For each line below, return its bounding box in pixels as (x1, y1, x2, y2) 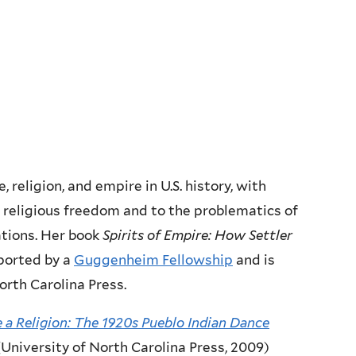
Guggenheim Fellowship (74, 251, 233, 268)
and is (233, 251, 275, 268)
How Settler (215, 226, 292, 243)
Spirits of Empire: (103, 226, 215, 243)
